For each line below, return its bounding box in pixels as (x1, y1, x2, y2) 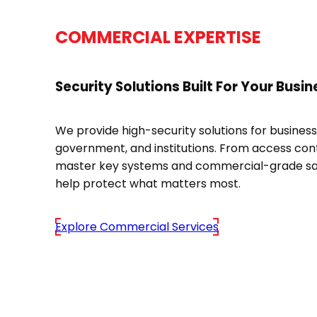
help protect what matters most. (55, 175, 241, 192)
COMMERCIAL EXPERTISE (55, 25, 261, 49)
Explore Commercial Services (55, 218, 219, 235)
